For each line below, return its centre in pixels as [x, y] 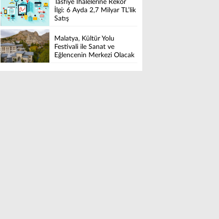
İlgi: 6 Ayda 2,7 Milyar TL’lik [95, 11]
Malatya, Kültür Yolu [84, 39]
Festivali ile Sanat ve [84, 47]
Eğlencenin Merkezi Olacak [94, 55]
